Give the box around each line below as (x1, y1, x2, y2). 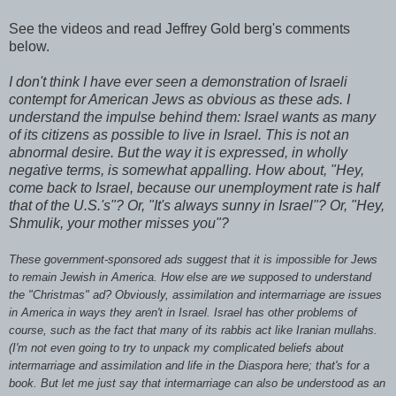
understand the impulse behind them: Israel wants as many (9, 109, 376, 125)
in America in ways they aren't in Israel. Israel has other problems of (9, 305, 357, 319)
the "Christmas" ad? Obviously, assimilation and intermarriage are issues (9, 287, 382, 301)
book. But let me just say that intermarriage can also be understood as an (9, 376, 385, 390)
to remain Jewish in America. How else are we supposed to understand (9, 270, 371, 284)
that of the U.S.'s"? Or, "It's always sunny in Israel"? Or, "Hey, (9, 197, 385, 213)
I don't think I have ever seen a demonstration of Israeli (9, 73, 347, 89)
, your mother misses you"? (60, 215, 229, 231)
